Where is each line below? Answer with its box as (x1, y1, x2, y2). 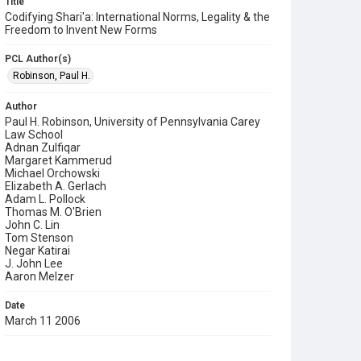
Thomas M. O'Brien (5, 205, 102, 218)
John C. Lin (5, 218, 60, 231)
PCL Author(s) (5, 53, 71, 64)
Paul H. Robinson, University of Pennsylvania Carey (5, 115, 260, 128)
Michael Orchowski (5, 167, 100, 180)
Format (5, 344, 38, 355)
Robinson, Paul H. (13, 70, 90, 81)
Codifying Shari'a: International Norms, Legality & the (5, 10, 270, 23)
